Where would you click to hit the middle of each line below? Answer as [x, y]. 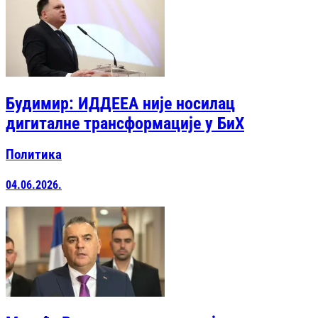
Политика [34, 155]
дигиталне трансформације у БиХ [125, 123]
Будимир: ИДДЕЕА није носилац [120, 103]
